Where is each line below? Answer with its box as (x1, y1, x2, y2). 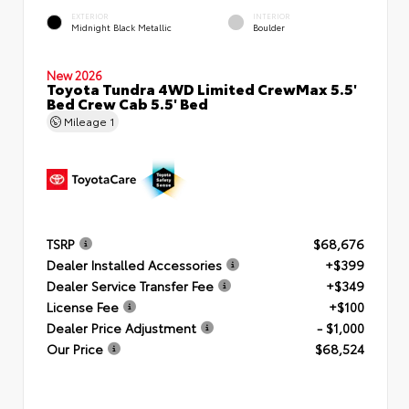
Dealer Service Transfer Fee (47, 276, 214, 295)
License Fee (47, 297, 119, 316)
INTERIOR (253, 10, 290, 21)
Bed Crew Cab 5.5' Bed (47, 91, 208, 113)
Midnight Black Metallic (71, 21, 172, 34)
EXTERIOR (71, 10, 109, 21)
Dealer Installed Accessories (47, 255, 222, 274)
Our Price (47, 339, 103, 358)
